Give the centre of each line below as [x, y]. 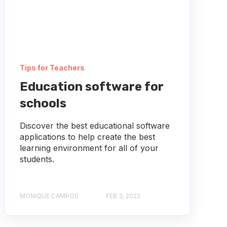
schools [43, 103]
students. [37, 159]
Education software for [91, 86]
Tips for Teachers [52, 67]
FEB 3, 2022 [123, 196]
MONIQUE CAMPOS [49, 196]
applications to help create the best [87, 137]
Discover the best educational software [94, 125]
